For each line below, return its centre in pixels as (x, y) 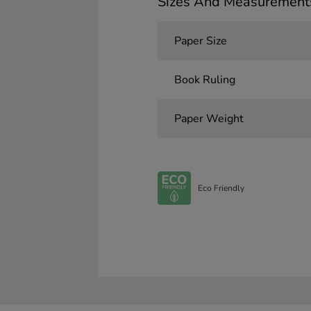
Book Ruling (204, 80)
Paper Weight (209, 119)
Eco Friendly (221, 188)
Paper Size (200, 41)
